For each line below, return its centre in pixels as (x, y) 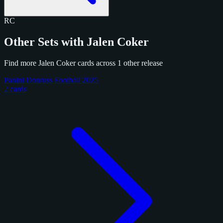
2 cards (15, 89)
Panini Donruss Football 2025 (51, 80)
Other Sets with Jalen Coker (76, 42)
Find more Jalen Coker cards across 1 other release (83, 63)
